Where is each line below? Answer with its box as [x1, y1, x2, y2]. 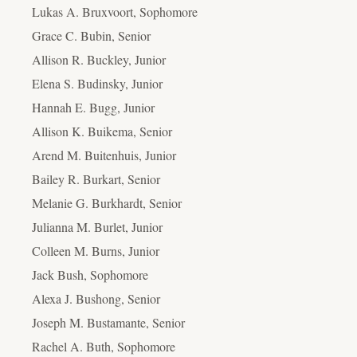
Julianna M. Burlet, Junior [32, 218, 163, 235]
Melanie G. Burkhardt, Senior [32, 194, 182, 211]
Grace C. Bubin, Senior [32, 26, 151, 44]
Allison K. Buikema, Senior [32, 122, 172, 139]
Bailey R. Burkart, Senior [32, 170, 160, 187]
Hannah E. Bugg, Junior [32, 98, 155, 116]
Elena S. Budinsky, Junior [32, 74, 163, 92]
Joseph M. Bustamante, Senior [32, 313, 185, 331]
